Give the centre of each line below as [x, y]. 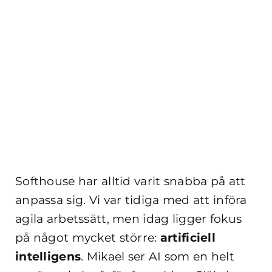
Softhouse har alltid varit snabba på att [131, 182]
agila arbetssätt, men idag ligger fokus [129, 219]
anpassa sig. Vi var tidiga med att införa [131, 200]
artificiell [188, 238]
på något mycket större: [88, 238]
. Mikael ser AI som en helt [158, 257]
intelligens [48, 257]
